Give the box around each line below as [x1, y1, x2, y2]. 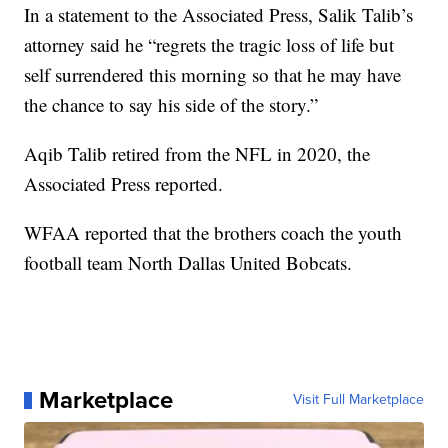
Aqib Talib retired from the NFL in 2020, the [24, 141, 371, 167]
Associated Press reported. [24, 171, 224, 197]
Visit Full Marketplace [292, 389, 424, 411]
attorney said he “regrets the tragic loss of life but [24, 32, 395, 58]
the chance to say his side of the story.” [24, 92, 319, 118]
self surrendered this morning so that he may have [24, 62, 402, 88]
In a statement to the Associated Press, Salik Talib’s [24, 2, 414, 28]
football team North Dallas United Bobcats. [24, 250, 353, 276]
